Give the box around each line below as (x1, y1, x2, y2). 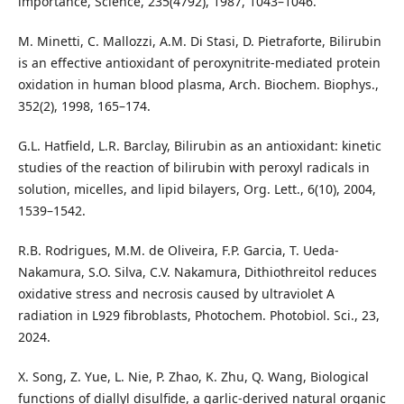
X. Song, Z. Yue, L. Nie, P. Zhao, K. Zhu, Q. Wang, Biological (17, 368, 369, 386)
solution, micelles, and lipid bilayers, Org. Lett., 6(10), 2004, (17, 180, 376, 198)
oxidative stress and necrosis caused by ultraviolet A (17, 285, 335, 303)
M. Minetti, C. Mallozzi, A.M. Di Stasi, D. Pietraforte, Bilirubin (17, 32, 381, 50)
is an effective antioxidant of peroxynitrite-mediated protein (17, 54, 381, 72)
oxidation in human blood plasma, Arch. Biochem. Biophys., (17, 76, 379, 94)
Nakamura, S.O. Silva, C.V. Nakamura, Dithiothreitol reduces (17, 263, 377, 281)
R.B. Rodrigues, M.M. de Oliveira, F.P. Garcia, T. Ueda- (17, 242, 339, 260)
